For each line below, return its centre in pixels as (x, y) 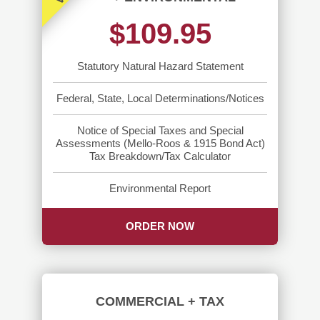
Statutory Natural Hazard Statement (160, 66)
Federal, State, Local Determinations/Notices (160, 98)
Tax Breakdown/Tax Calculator (160, 156)
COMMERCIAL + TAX (160, 301)
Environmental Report (160, 188)
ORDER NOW (160, 226)
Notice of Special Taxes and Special (160, 130)
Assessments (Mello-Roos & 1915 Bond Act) (160, 143)
